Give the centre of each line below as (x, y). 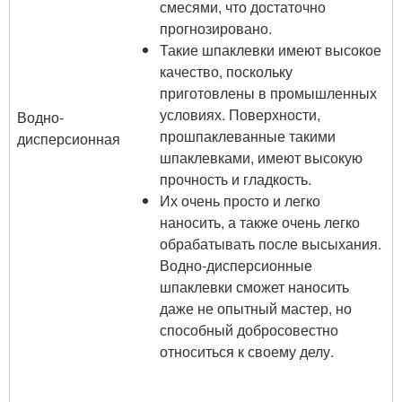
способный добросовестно (249, 330)
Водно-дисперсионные (236, 265)
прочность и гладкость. (236, 179)
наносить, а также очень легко (260, 222)
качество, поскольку (227, 71)
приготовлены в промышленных (269, 93)
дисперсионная (69, 139)
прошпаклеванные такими (248, 136)
